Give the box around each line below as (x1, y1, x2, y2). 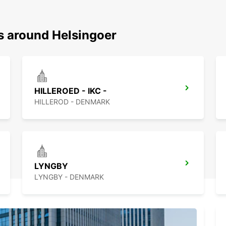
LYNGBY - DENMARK (34, 173, 104, 182)
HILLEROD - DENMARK (34, 97, 110, 106)
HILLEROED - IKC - (34, 86, 107, 96)
